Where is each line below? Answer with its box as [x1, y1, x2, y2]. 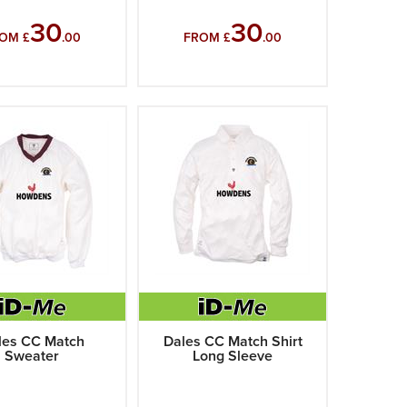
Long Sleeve [193, 347, 273, 365]
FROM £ [184, 30, 232, 45]
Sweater [5, 347, 60, 365]
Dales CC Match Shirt [163, 333, 303, 351]
